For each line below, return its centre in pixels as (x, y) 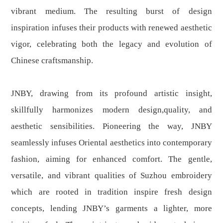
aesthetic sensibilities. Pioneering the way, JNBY (111, 126)
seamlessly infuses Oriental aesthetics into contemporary (111, 142)
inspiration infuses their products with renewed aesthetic (111, 27)
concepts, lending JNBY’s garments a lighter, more (111, 208)
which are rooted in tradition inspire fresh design (111, 192)
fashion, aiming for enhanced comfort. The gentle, (111, 159)
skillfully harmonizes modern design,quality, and (111, 110)
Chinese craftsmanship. (52, 60)
